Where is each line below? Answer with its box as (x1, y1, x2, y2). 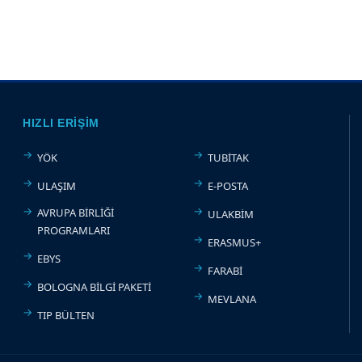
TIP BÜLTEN (37, 308, 95, 322)
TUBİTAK (208, 150, 249, 165)
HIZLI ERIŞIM (23, 116, 99, 129)
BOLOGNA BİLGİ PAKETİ (37, 280, 151, 294)
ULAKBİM (208, 207, 254, 221)
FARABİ (208, 263, 242, 278)
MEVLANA (208, 292, 256, 306)
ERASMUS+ (208, 235, 261, 250)
